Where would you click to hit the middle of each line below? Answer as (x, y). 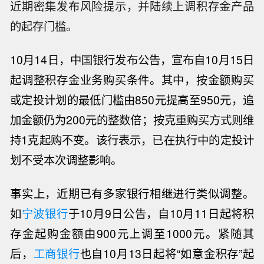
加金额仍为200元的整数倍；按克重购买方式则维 (132, 120)
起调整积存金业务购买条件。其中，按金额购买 (132, 80)
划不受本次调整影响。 (66, 160)
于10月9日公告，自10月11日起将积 (161, 213)
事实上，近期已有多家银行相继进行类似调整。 (132, 193)
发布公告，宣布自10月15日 (184, 60)
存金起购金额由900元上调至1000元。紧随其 (132, 233)
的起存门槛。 (44, 26)
